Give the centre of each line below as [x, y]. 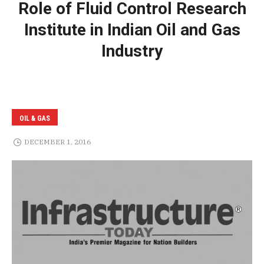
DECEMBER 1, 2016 [57, 142]
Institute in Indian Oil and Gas [132, 29]
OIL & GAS [35, 118]
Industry [132, 51]
